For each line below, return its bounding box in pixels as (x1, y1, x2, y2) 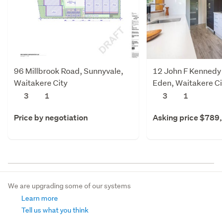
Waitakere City (14, 77, 67, 88)
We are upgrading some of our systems (8, 181, 131, 190)
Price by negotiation (14, 112, 88, 123)
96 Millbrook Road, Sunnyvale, (14, 65, 123, 76)
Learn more (20, 193, 58, 203)
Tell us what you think (20, 205, 89, 215)
